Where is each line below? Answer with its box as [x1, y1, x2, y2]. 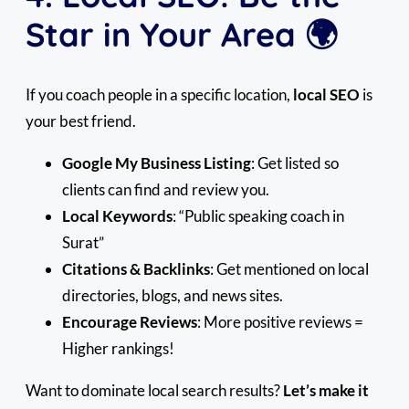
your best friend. [26, 111, 136, 131]
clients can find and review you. [62, 180, 269, 200]
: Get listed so [251, 153, 339, 173]
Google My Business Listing [62, 153, 251, 173]
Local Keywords [62, 206, 173, 226]
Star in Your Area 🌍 [26, 14, 338, 56]
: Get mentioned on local [210, 259, 369, 279]
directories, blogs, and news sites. [62, 286, 283, 306]
